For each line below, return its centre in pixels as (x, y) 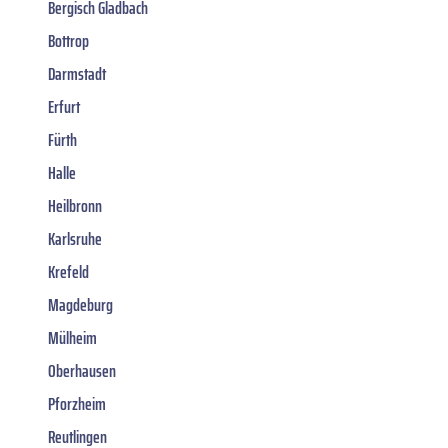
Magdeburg (80, 304)
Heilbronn (75, 205)
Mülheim (72, 337)
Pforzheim (77, 403)
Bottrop (68, 40)
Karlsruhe (75, 238)
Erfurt (64, 106)
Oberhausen (82, 370)
